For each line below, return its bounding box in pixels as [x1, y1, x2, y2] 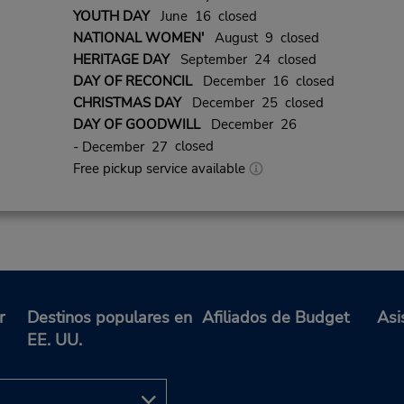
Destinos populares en [27, 307, 192, 329]
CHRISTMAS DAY [72, 93, 181, 112]
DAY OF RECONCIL [72, 71, 192, 90]
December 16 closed [191, 71, 335, 90]
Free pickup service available [72, 160, 249, 179]
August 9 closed [203, 28, 319, 47]
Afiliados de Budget [202, 307, 349, 329]
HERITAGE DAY [72, 50, 170, 69]
